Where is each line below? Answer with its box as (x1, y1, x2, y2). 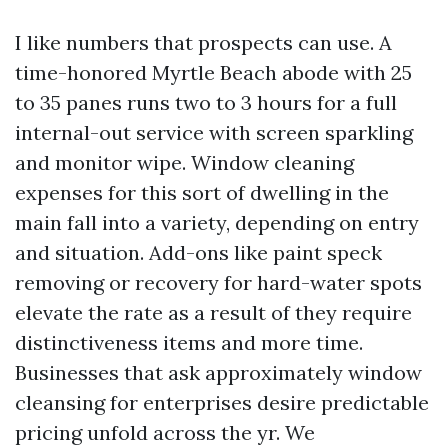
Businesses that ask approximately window (15, 360, 422, 385)
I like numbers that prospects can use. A (15, 30, 392, 55)
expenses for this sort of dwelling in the (15, 180, 389, 205)
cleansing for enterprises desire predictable (15, 390, 429, 415)
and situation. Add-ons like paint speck (15, 240, 382, 265)
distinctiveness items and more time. (15, 330, 363, 355)
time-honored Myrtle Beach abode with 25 (15, 60, 412, 85)
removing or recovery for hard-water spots (15, 270, 422, 295)
